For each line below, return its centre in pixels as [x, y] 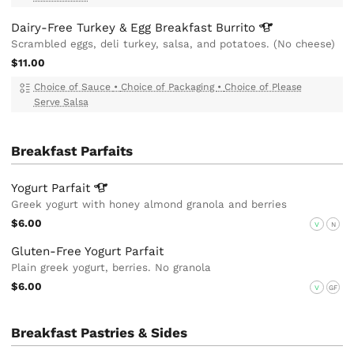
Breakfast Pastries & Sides [100, 333]
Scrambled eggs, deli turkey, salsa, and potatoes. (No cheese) [173, 44]
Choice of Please [263, 87]
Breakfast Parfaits [72, 151]
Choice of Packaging [169, 87]
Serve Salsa [61, 102]
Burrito [238, 28]
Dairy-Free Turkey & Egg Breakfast [114, 28]
